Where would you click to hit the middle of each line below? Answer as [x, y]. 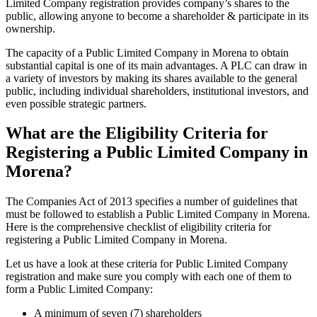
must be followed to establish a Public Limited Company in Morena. [158, 214]
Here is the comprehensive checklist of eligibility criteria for [138, 227]
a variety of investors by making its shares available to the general [151, 78]
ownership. [32, 28]
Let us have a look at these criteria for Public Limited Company [147, 264]
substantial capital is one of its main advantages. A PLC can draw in [156, 65]
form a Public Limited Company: [81, 289]
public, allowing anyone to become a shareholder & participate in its [157, 16]
